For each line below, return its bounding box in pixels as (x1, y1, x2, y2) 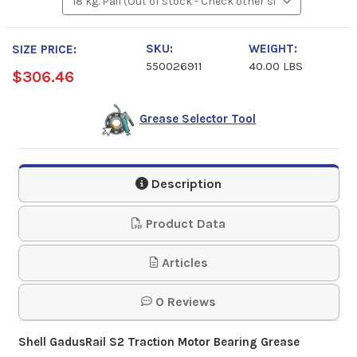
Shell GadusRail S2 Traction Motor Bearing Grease (18, 334, 303, 349)
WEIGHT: (248, 41, 297, 57)
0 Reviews (152, 294, 216, 310)
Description (148, 176, 222, 192)
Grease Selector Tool (139, 112, 256, 127)
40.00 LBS (248, 59, 303, 74)
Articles (158, 254, 208, 270)
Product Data (143, 215, 226, 231)
